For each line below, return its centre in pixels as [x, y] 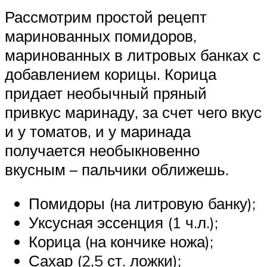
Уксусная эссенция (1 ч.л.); [123, 223]
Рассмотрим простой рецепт [106, 16]
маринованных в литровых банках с [133, 55]
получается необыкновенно [102, 150]
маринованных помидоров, [101, 35]
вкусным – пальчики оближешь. [117, 169]
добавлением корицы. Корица [111, 74]
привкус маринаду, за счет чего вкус [133, 112]
